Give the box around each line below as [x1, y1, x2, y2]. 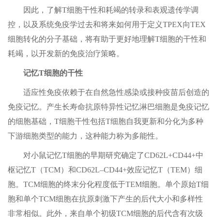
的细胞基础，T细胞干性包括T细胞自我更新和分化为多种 [7, 117, 203, 126]
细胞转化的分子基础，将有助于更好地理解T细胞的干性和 [7, 35, 206, 44]
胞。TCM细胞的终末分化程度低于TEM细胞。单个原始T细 [7, 180, 209, 189]
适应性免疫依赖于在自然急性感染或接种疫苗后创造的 [23, 88, 209, 97]
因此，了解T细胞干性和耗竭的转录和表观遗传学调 [23, 6, 199, 15]
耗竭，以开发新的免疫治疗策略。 [7, 49, 124, 58]
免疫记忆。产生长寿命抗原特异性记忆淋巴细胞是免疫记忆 [7, 103, 209, 111]
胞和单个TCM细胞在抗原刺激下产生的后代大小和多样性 [7, 195, 203, 203]
